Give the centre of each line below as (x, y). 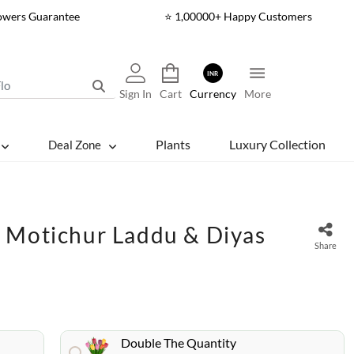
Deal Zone (74, 145)
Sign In (135, 94)
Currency (213, 94)
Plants (173, 144)
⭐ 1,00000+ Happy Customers (238, 16)
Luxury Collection (277, 144)
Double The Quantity (179, 343)
